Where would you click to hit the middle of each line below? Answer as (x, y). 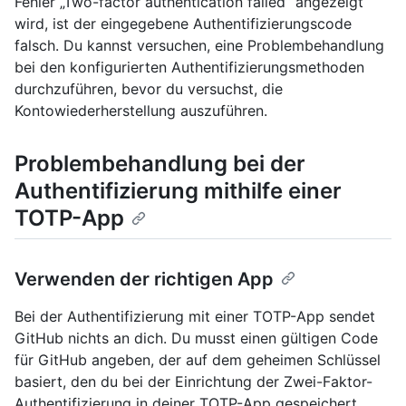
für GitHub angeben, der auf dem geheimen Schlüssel (198, 360)
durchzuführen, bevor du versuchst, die (149, 89)
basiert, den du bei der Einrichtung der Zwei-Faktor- (193, 382)
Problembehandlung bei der (160, 164)
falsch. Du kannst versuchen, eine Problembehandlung (199, 45)
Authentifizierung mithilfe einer (178, 191)
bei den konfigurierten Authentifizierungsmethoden (189, 67)
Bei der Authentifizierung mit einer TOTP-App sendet (195, 317)
